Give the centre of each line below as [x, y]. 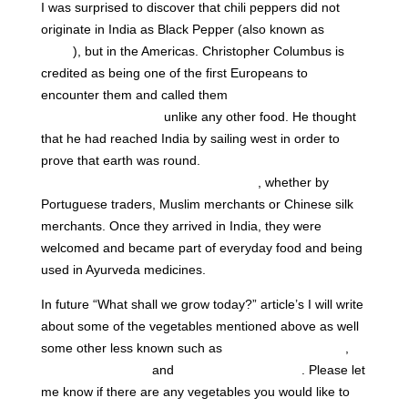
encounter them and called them [136, 94]
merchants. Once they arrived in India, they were [181, 225]
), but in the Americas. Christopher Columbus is [208, 51]
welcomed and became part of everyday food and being [201, 247]
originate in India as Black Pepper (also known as [184, 29]
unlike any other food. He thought [258, 116]
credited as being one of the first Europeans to [174, 72]
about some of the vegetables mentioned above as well [199, 326]
